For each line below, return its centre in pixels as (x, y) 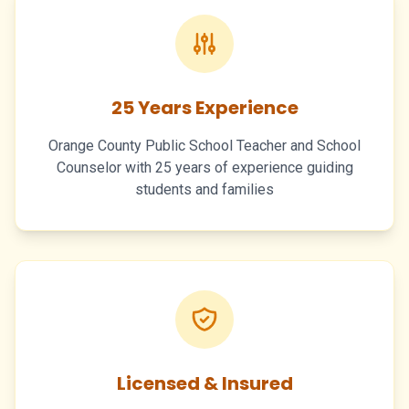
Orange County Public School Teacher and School (204, 145)
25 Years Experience (204, 107)
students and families (204, 189)
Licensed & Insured (204, 383)
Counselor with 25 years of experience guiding (204, 167)
